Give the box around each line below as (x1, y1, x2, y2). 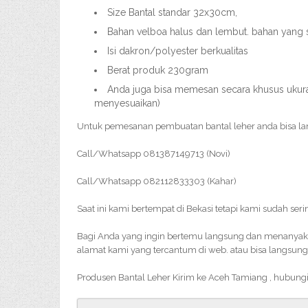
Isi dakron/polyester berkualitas (107, 45, 248, 56)
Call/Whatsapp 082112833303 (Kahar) (77, 176, 236, 186)
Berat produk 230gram (107, 65, 208, 76)
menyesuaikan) (94, 98, 160, 109)
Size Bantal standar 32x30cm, (107, 7, 237, 18)
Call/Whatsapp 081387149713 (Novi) (77, 148, 230, 159)
